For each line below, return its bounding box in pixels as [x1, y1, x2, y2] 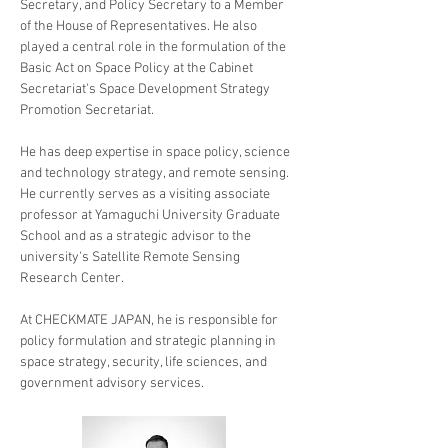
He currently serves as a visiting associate [20, 186, 273, 203]
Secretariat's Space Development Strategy [20, 81, 273, 98]
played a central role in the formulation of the [20, 39, 289, 56]
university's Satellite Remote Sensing [20, 249, 243, 266]
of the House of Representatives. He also [20, 18, 260, 35]
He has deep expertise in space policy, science [20, 144, 293, 161]
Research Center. [20, 270, 126, 287]
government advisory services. [20, 375, 204, 392]
